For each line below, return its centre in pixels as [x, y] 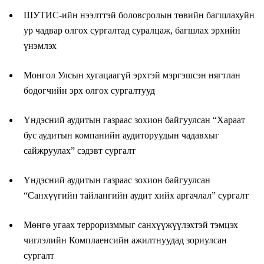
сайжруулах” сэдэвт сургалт [81, 150]
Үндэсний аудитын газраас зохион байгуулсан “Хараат [134, 120]
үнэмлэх [42, 45]
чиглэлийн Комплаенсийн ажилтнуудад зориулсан [125, 240]
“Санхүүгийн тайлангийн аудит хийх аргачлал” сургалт [137, 195]
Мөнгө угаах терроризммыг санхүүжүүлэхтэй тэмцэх [131, 225]
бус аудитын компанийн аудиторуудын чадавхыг [121, 135]
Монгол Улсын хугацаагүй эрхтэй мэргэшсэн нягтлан [132, 75]
